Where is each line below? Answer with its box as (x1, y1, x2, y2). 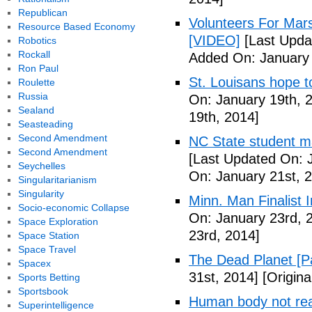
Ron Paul (17, 63, 58, 74)
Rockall (17, 49, 50, 60)
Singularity (17, 188, 64, 199)
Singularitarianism (17, 174, 97, 185)
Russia (17, 91, 48, 102)
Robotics (17, 35, 56, 46)
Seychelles (17, 160, 65, 171)
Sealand (17, 104, 54, 116)
